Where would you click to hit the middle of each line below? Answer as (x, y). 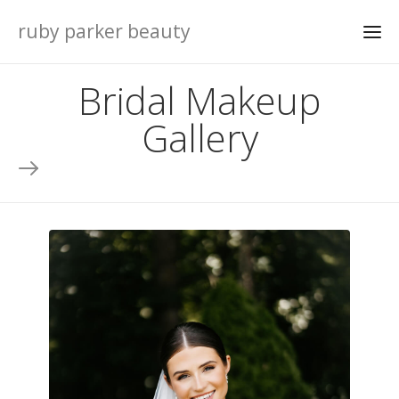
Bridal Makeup (199, 100)
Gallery (199, 138)
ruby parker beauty (104, 31)
